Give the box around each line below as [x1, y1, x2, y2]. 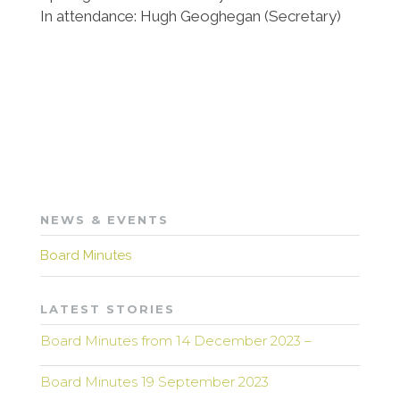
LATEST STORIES [39, 302, 175, 316]
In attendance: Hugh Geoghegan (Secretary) [39, 7, 341, 25]
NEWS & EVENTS [39, 212, 169, 227]
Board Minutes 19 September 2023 [39, 373, 269, 390]
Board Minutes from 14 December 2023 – [39, 332, 312, 349]
